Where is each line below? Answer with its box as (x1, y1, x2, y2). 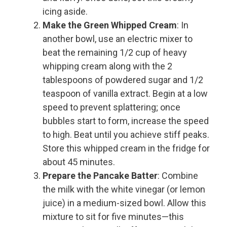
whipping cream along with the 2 (43, 61, 172, 72)
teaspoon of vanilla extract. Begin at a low (43, 88, 208, 99)
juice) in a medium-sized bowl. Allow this (43, 198, 206, 209)
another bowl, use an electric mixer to (43, 33, 193, 45)
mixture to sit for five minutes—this (43, 211, 184, 222)
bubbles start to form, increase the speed (43, 116, 209, 127)
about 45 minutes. (43, 157, 115, 168)
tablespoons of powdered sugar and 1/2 (43, 74, 203, 86)
